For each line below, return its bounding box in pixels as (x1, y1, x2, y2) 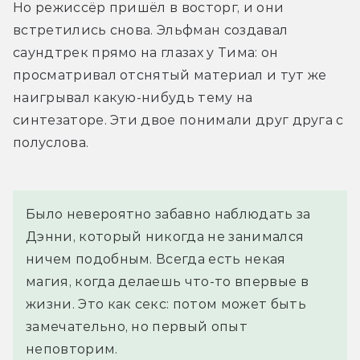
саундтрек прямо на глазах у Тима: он (13, 45, 279, 61)
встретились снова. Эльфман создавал (13, 22, 288, 39)
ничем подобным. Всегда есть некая (26, 252, 286, 268)
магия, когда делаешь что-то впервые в (26, 274, 309, 290)
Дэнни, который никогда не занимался (26, 229, 305, 245)
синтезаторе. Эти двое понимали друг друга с (13, 112, 344, 129)
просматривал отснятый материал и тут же (13, 67, 327, 84)
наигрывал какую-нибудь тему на (13, 90, 253, 106)
